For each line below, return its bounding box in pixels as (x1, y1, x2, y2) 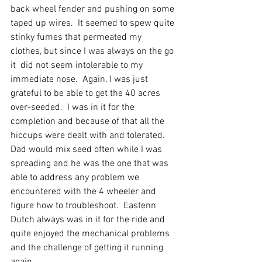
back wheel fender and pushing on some (11, 4, 177, 16)
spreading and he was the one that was (11, 158, 171, 170)
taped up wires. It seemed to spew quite (11, 18, 177, 30)
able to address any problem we (11, 172, 142, 184)
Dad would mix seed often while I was (11, 144, 164, 156)
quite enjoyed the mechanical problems (11, 228, 172, 240)
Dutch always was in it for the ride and (11, 214, 167, 226)
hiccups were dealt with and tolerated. (11, 130, 170, 142)
